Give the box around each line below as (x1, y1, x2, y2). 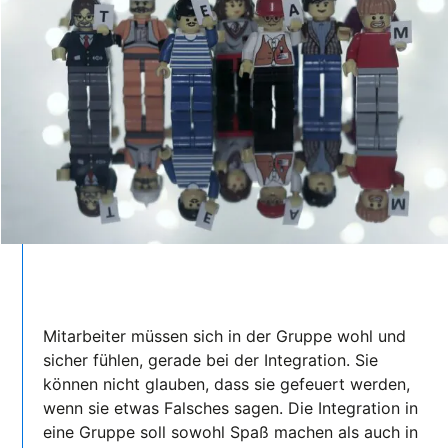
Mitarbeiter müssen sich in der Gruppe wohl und (43, 326, 407, 347)
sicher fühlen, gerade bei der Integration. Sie (43, 350, 379, 371)
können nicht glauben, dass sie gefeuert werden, (43, 374, 411, 395)
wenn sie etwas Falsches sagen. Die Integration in (43, 398, 419, 419)
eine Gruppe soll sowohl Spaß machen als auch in (43, 422, 419, 443)
